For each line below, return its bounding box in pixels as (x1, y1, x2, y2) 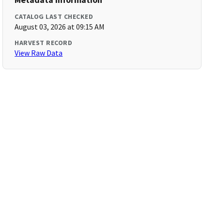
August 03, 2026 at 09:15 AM (15, 22, 105, 31)
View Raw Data (15, 48, 63, 58)
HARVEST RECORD (15, 38, 73, 47)
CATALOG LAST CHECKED (15, 12, 93, 21)
